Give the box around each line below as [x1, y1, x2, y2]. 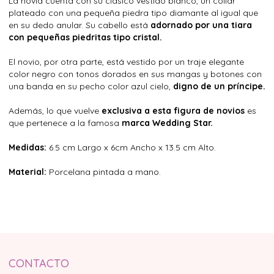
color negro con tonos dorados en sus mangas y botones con [9, 68, 262, 80]
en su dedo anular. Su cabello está [9, 19, 150, 31]
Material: [9, 166, 46, 177]
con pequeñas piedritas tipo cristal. [9, 31, 162, 43]
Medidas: [9, 141, 49, 153]
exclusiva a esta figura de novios [102, 105, 245, 116]
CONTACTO [9, 256, 69, 270]
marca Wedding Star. [122, 117, 213, 128]
